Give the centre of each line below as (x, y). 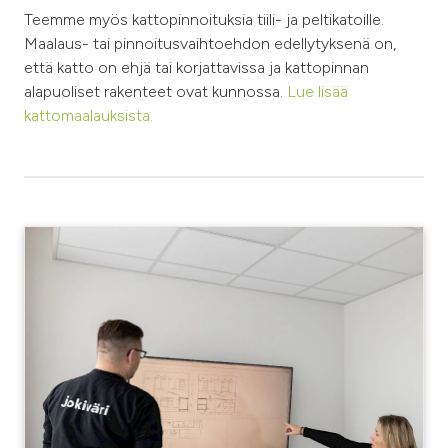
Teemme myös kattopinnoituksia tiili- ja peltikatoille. (204, 19)
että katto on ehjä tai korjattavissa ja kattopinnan (196, 67)
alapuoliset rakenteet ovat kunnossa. (155, 91)
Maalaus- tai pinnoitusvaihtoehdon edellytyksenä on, (210, 43)
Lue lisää (317, 91)
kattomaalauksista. (88, 115)
